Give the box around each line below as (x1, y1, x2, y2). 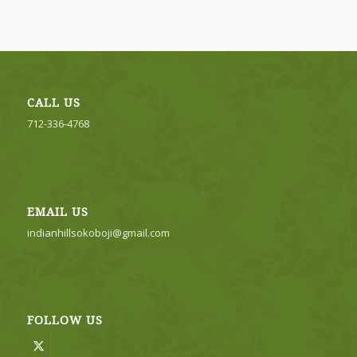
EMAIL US (26, 205, 88, 218)
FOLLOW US (26, 313, 103, 327)
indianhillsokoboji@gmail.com (26, 225, 170, 240)
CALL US (26, 96, 80, 110)
